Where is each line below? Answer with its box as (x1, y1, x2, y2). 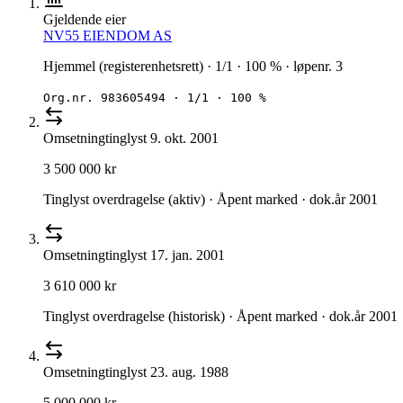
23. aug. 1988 (150, 364, 228, 381)
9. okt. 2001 (150, 130, 219, 147)
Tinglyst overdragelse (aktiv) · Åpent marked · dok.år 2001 (43, 192, 378, 208)
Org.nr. (43, 91, 101, 105)
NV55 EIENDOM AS (43, 28, 172, 44)
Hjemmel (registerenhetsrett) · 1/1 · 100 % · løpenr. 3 (43, 58, 343, 75)
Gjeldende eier (43, 12, 126, 28)
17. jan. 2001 (150, 247, 225, 264)
